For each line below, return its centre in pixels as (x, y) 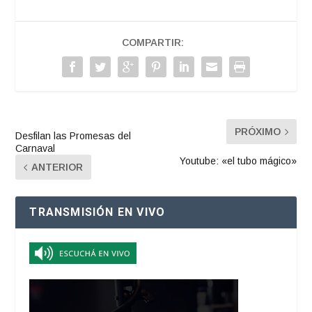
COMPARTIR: (153, 43)
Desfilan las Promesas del (73, 136)
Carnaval (36, 149)
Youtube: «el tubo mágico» (238, 161)
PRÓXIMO (257, 132)
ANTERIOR (57, 167)
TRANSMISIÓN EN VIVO (97, 212)
